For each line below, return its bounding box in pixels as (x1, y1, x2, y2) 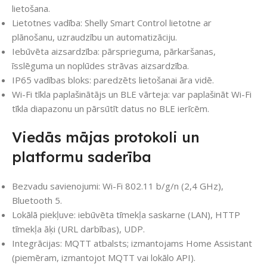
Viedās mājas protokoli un (12, 128, 200, 147)
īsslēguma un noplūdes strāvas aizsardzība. (12, 60, 189, 72)
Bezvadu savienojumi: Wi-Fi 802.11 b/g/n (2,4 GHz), (12, 180, 223, 193)
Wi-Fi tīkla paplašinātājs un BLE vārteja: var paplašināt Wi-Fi (12, 88, 252, 101)
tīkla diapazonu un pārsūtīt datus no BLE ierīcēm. (12, 103, 209, 115)
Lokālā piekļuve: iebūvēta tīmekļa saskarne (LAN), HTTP (12, 209, 240, 221)
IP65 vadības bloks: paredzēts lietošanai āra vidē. (12, 74, 214, 86)
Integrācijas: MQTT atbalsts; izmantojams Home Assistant (12, 237, 252, 250)
